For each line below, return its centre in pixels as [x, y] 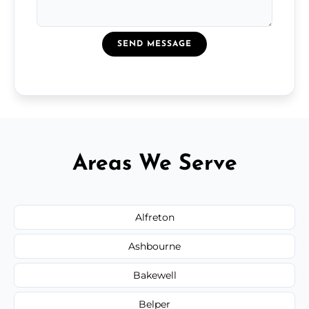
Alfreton [154, 217]
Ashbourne [154, 246]
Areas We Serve [154, 164]
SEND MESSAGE [154, 44]
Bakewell [154, 275]
